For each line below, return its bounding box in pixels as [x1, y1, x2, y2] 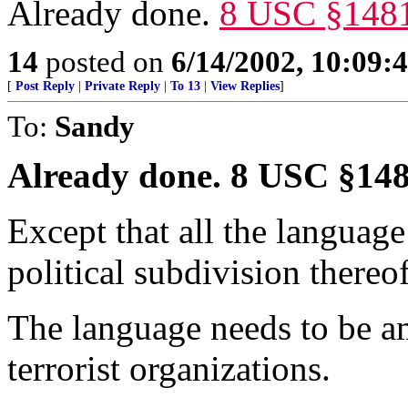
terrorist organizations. [7, 349, 331, 389]
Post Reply [15, 79, 75, 94]
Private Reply [85, 79, 160, 94]
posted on [38, 45, 171, 79]
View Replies [210, 79, 280, 94]
